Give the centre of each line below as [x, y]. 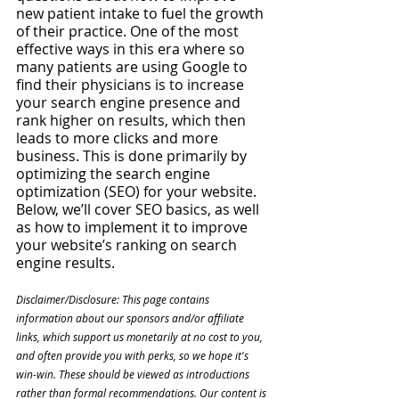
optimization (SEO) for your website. [138, 191]
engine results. [65, 263]
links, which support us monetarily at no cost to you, [141, 337]
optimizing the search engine [115, 174]
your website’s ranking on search [128, 245]
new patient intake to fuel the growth [142, 13]
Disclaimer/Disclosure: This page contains [114, 299]
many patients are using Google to [134, 67]
